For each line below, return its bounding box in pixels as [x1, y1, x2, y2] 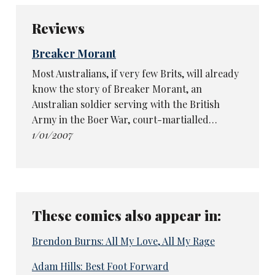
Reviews [31, 18, 85, 37]
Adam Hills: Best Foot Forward [31, 260, 169, 273]
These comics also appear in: [31, 206, 221, 225]
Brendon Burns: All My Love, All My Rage [31, 234, 215, 247]
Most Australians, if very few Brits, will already [31, 66, 239, 80]
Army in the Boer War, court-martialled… [31, 112, 217, 126]
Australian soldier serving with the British [31, 97, 220, 110]
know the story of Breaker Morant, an [31, 82, 202, 95]
